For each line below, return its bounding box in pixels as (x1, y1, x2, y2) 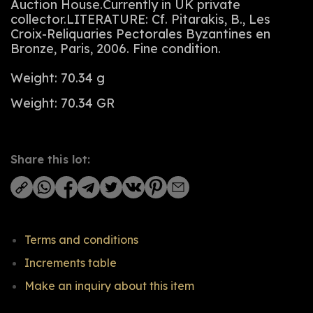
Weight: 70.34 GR (10, 95, 115, 112)
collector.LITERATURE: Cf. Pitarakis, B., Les (10, 11, 270, 28)
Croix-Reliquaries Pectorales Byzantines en (10, 26, 270, 43)
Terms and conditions (24, 233, 138, 247)
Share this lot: (10, 152, 90, 167)
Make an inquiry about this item (24, 279, 194, 293)
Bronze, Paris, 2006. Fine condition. (10, 41, 221, 57)
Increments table (24, 256, 117, 270)
